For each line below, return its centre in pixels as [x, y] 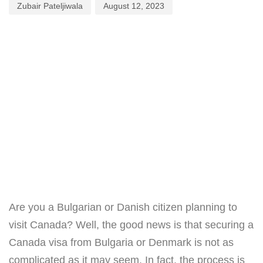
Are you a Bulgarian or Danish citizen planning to [123, 207]
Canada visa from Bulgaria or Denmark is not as [121, 242]
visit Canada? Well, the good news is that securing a [131, 225]
